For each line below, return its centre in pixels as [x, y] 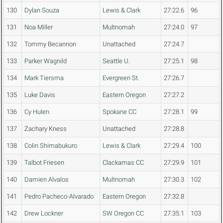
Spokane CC [119, 112]
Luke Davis [40, 95]
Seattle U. [116, 61]
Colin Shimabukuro [51, 146]
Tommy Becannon [50, 44]
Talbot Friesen [44, 163]
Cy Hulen [37, 112]
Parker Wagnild [46, 61]
